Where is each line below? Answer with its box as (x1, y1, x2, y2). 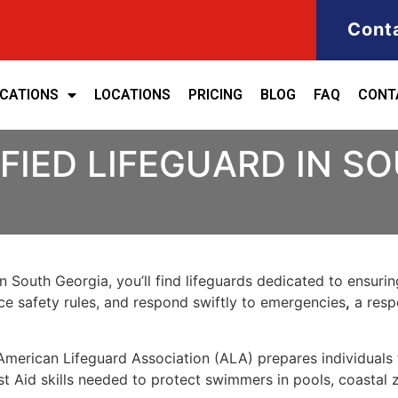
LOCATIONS (93, 86, 171, 104)
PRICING (187, 86, 243, 104)
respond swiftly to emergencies (133, 293, 346, 312)
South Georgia (12, 272, 108, 291)
